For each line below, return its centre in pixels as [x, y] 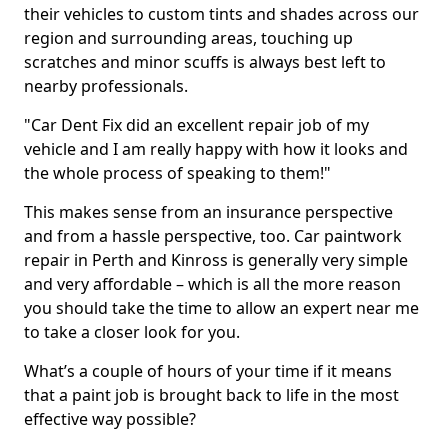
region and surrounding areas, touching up [188, 38]
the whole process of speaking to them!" [177, 173]
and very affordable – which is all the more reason [212, 284]
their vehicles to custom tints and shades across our [221, 14]
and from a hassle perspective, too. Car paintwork [213, 236]
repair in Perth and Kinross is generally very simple [216, 260]
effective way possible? [110, 419]
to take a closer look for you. [132, 332]
